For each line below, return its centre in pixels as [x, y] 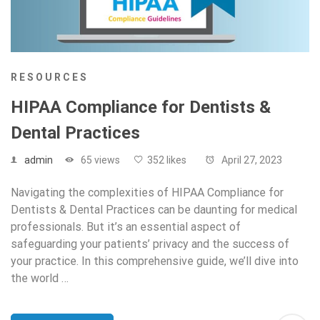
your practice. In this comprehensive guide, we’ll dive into [155, 261]
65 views [99, 160]
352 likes [167, 160]
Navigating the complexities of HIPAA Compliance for [147, 193]
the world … [40, 279]
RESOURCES [50, 77]
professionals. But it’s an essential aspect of [126, 227]
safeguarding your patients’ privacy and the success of [150, 244]
